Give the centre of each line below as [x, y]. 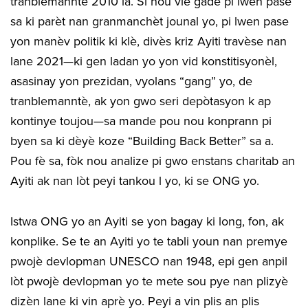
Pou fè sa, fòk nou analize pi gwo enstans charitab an [153, 161]
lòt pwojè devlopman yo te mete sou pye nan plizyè [149, 281]
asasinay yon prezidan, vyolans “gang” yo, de [131, 81]
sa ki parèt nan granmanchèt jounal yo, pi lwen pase [150, 21]
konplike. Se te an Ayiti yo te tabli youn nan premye [149, 241]
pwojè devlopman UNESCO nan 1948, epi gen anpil [149, 261]
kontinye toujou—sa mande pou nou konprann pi [141, 121]
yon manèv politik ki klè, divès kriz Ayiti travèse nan [148, 41]
